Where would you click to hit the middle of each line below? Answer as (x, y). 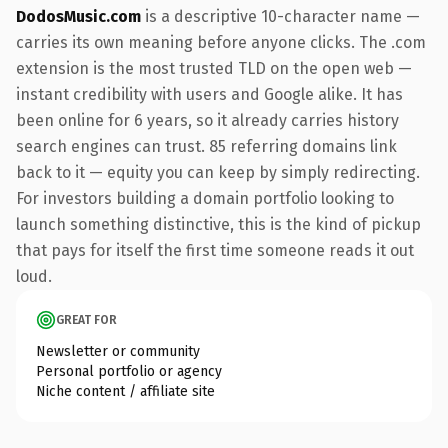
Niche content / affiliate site (125, 391)
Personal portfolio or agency (129, 371)
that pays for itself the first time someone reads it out (215, 250)
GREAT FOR (86, 319)
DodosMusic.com (78, 16)
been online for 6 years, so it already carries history (207, 120)
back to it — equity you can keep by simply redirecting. (218, 172)
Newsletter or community (118, 351)
